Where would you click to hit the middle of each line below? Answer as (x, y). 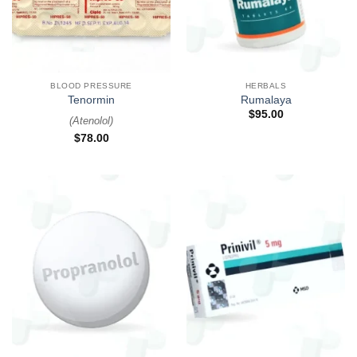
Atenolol (91, 121)
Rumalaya (266, 100)
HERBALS (266, 85)
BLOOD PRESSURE (91, 85)
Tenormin (91, 100)
